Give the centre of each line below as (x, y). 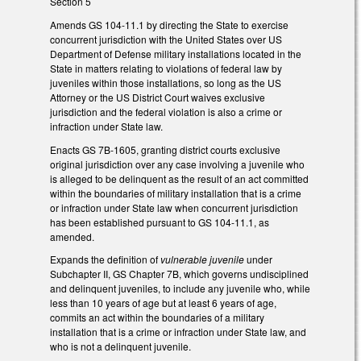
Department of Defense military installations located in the (176, 53)
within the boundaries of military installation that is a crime (176, 193)
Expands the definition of (104, 259)
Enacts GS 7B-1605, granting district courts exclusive (165, 149)
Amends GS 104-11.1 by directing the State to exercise (169, 24)
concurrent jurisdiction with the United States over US (166, 39)
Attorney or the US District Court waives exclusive (158, 97)
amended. (72, 236)
